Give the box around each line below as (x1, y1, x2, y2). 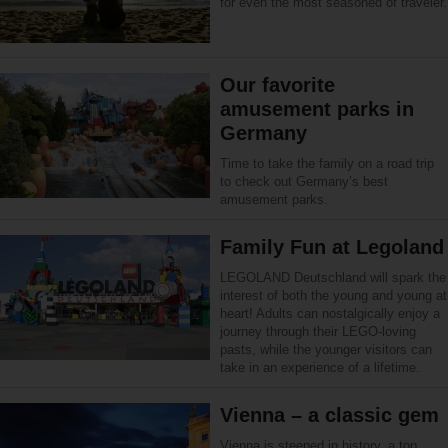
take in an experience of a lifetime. (220, 359, 420, 375)
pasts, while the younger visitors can (220, 341, 432, 357)
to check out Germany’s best (220, 173, 388, 189)
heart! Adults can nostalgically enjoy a (220, 305, 440, 321)
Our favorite (220, 73, 335, 96)
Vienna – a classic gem (220, 403, 439, 426)
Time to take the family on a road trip (220, 155, 434, 171)
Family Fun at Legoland (220, 235, 444, 258)
